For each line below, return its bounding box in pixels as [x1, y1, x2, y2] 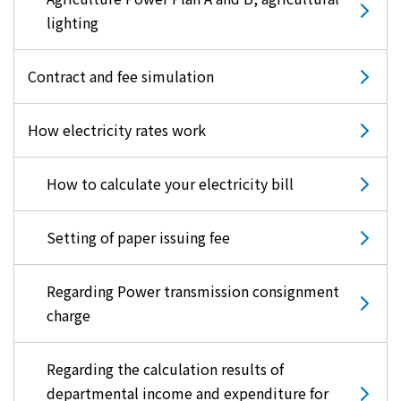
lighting [47, 12, 98, 34]
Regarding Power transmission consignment [47, 280, 339, 303]
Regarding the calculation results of [47, 358, 284, 380]
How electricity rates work [28, 119, 206, 141]
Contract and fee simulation [28, 65, 214, 88]
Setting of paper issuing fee [47, 226, 230, 249]
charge [47, 304, 90, 327]
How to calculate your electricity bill [47, 173, 294, 195]
